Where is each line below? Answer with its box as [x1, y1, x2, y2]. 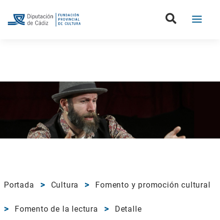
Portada [4, 180, 34, 190]
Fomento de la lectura [15, 204, 98, 214]
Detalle [114, 204, 142, 214]
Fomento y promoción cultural [95, 180, 211, 190]
